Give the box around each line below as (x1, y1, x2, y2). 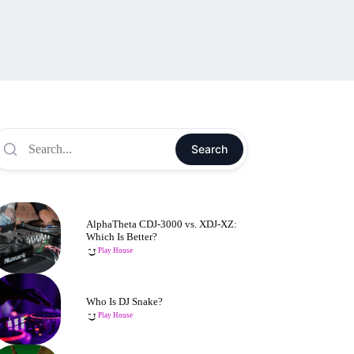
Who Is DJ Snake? (86, 296, 164, 307)
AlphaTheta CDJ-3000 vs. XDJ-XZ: (86, 218, 238, 230)
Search (190, 142, 228, 156)
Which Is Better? (86, 231, 158, 243)
